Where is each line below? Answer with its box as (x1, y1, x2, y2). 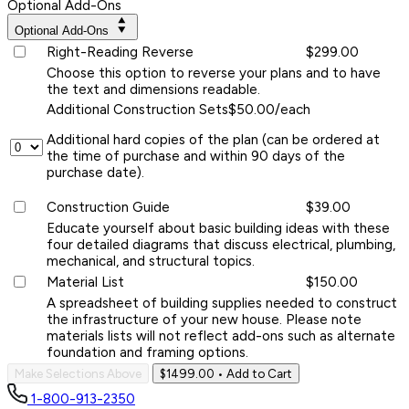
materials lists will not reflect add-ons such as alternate (47, 327, 395, 344)
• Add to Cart (215, 365, 292, 381)
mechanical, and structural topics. (47, 252, 255, 269)
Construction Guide (47, 198, 170, 215)
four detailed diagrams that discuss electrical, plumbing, (47, 236, 395, 253)
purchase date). (47, 163, 144, 181)
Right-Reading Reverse (47, 43, 194, 60)
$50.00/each (228, 100, 310, 118)
